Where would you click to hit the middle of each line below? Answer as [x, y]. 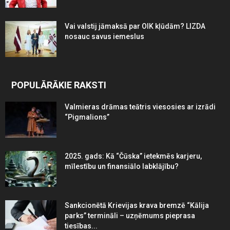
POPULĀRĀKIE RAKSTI [59, 85]
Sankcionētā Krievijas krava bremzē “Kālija [137, 205]
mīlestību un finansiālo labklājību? [122, 166]
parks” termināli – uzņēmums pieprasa [130, 215]
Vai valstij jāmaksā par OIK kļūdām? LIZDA [135, 26]
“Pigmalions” [87, 117]
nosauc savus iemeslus [104, 36]
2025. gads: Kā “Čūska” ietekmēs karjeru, [133, 156]
